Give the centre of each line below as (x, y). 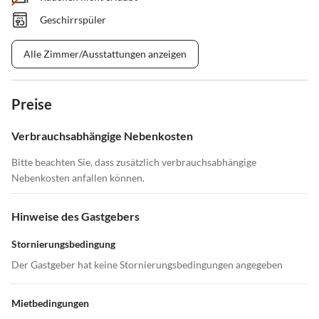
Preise (32, 104)
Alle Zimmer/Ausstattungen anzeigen (105, 54)
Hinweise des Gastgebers (75, 216)
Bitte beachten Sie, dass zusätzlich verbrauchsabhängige (134, 162)
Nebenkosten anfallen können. (78, 178)
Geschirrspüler (73, 20)
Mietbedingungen (50, 303)
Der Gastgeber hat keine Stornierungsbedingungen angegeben (147, 265)
